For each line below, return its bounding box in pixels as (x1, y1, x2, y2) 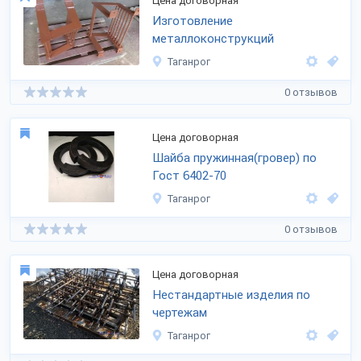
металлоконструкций (152, 31, 274, 46)
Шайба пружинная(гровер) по (152, 151, 317, 165)
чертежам (152, 305, 207, 320)
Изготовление (152, 14, 233, 28)
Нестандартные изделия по (152, 288, 310, 302)
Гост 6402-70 (152, 168, 226, 183)
